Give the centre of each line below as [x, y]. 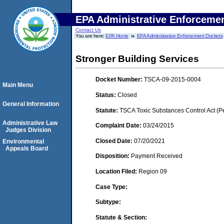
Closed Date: [115, 141]
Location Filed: [117, 171]
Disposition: [113, 156]
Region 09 [153, 171]
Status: [106, 95]
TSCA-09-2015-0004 [172, 80]
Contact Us [88, 30]
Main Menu [18, 85]
